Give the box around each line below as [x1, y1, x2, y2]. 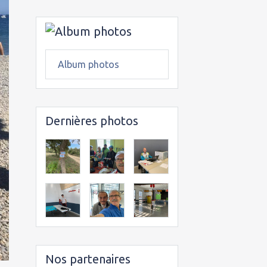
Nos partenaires [45, 252, 131, 266]
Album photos [57, 59, 119, 70]
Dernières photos [45, 113, 138, 128]
